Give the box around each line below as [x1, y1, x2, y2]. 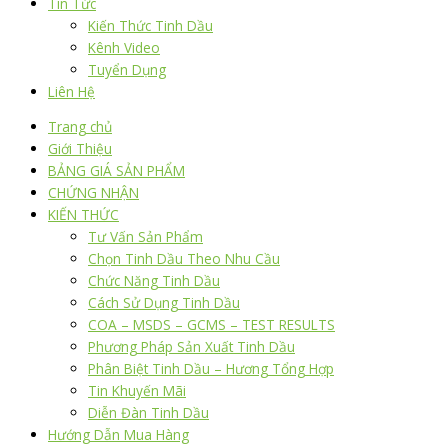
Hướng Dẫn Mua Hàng [48, 425, 189, 445]
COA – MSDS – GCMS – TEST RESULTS [88, 315, 335, 335]
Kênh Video [88, 37, 160, 57]
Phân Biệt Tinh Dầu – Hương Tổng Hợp [88, 359, 334, 379]
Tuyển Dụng [88, 59, 166, 79]
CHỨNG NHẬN [48, 183, 139, 203]
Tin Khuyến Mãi [88, 381, 186, 401]
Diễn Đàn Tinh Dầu [88, 403, 209, 423]
